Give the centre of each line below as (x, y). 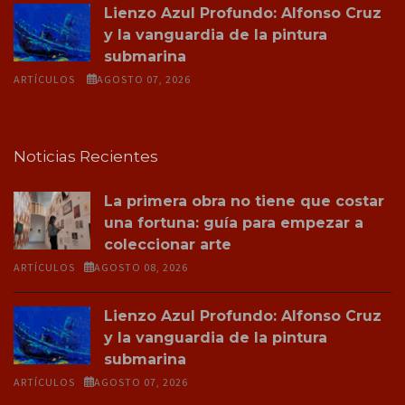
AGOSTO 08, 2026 (141, 267)
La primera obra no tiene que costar (244, 201)
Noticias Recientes (86, 156)
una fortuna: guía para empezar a (234, 222)
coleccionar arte (168, 244)
